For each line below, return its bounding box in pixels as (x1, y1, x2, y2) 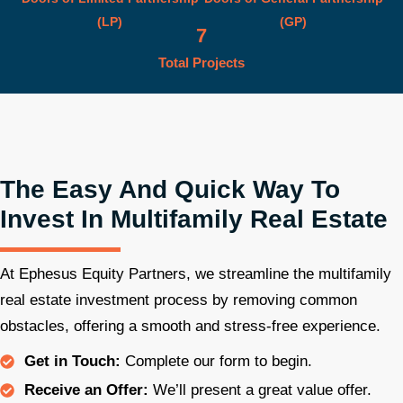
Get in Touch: (24, 353, 121, 371)
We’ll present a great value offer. (148, 381, 372, 399)
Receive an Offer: (24, 381, 148, 399)
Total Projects (158, 55, 245, 71)
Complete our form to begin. (121, 353, 312, 371)
